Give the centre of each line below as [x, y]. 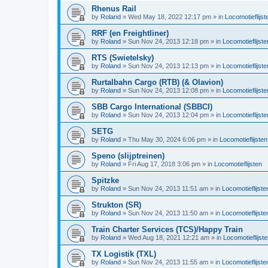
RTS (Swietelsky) [123, 58]
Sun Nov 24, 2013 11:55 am [168, 262]
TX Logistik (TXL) [124, 254]
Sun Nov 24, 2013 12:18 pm [168, 41]
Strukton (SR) [116, 205]
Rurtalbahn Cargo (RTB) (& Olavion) [157, 82]
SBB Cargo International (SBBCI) [152, 107]
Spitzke [105, 180]
